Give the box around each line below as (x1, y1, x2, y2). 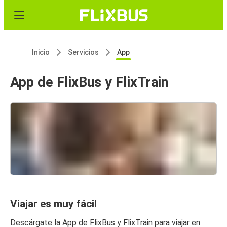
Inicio (32, 48, 50, 56)
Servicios (68, 48, 99, 56)
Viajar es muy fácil (10, 198, 97, 210)
